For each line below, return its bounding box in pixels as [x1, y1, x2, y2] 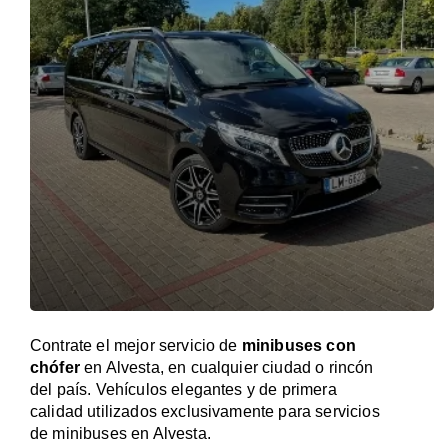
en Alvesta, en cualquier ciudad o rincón [79, 359, 374, 376]
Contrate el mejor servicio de [30, 337, 242, 354]
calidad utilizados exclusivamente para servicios [30, 403, 380, 420]
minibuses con [241, 337, 356, 354]
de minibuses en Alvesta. [30, 425, 211, 442]
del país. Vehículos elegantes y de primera [30, 381, 337, 398]
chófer [30, 359, 80, 376]
